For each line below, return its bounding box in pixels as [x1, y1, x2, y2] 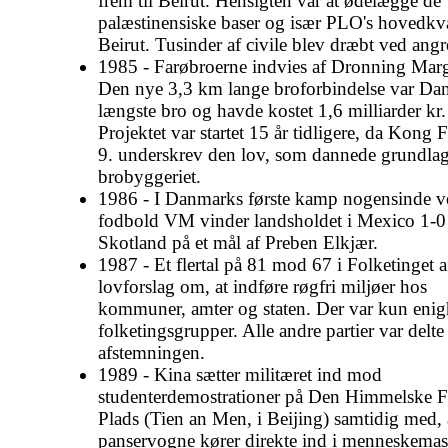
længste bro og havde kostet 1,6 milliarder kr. [98, 99, 446, 121]
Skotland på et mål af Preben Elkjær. [98, 231, 378, 253]
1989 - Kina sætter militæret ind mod [98, 363, 382, 385]
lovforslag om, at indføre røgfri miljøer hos [98, 275, 427, 297]
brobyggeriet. [98, 165, 201, 187]
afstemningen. [98, 341, 205, 363]
